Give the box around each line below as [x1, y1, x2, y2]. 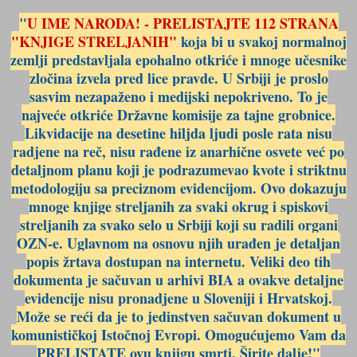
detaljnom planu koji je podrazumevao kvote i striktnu [10, 159, 347, 180]
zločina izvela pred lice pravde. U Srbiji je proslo [29, 67, 328, 88]
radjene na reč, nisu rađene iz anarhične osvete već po [13, 140, 344, 162]
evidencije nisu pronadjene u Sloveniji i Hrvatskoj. [25, 287, 332, 308]
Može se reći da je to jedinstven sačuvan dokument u [16, 305, 341, 327]
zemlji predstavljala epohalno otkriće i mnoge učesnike [10, 49, 347, 70]
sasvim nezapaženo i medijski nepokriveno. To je [29, 85, 328, 107]
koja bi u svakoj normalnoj [176, 30, 347, 52]
